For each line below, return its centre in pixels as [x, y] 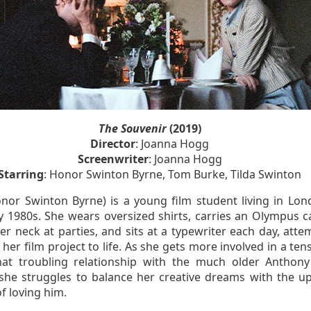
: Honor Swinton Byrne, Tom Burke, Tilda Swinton [173, 174]
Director [113, 144]
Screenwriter [113, 159]
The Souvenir [132, 128]
